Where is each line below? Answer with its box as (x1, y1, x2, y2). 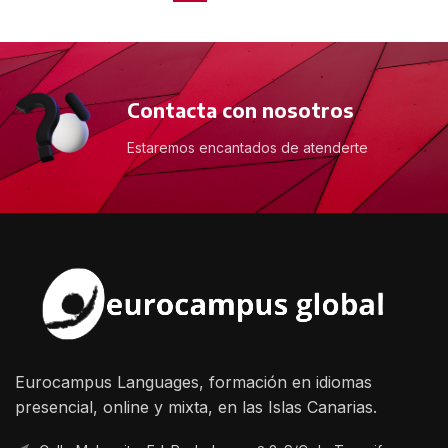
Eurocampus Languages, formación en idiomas (15, 372, 372, 393)
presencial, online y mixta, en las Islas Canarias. (15, 397, 377, 418)
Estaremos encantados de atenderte (127, 138, 368, 156)
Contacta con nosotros (127, 96, 354, 122)
